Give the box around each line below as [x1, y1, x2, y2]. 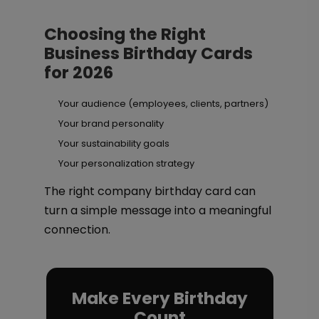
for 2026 [43, 61, 113, 84]
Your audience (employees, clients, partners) [58, 97, 268, 110]
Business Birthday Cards [43, 42, 253, 65]
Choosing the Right [43, 23, 206, 46]
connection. [43, 221, 110, 238]
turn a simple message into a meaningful [43, 202, 271, 219]
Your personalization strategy [58, 157, 194, 170]
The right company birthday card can [43, 183, 256, 199]
